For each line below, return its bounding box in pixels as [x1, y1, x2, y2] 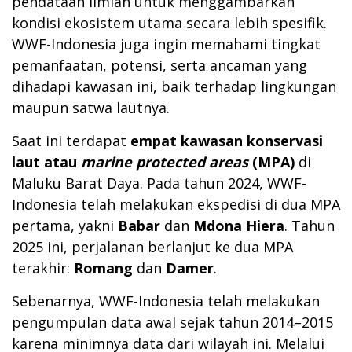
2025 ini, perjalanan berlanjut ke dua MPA [12, 237, 293, 257]
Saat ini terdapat [12, 131, 130, 151]
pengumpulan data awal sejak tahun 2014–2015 [12, 313, 333, 332]
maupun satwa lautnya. [12, 98, 170, 118]
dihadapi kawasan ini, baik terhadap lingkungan [12, 77, 336, 97]
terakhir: [12, 258, 74, 278]
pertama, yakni [12, 216, 118, 236]
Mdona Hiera [193, 216, 284, 236]
